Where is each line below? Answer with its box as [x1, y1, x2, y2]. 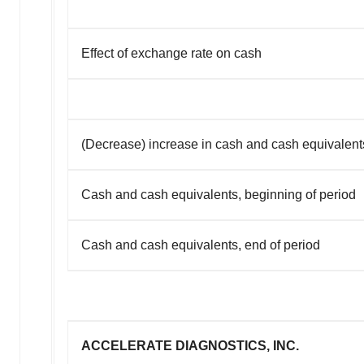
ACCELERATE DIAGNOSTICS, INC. [81, 338, 299, 353]
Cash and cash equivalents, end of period [81, 237, 320, 252]
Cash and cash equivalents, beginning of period [81, 187, 356, 201]
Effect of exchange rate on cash [81, 45, 262, 60]
